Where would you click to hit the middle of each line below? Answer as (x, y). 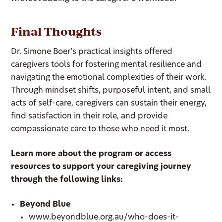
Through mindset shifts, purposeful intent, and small (111, 91)
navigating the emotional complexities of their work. (109, 78)
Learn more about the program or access (91, 154)
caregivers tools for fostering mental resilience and (107, 65)
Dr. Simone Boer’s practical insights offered (92, 52)
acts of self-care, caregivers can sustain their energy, (109, 104)
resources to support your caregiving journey (101, 167)
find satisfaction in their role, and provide (89, 116)
